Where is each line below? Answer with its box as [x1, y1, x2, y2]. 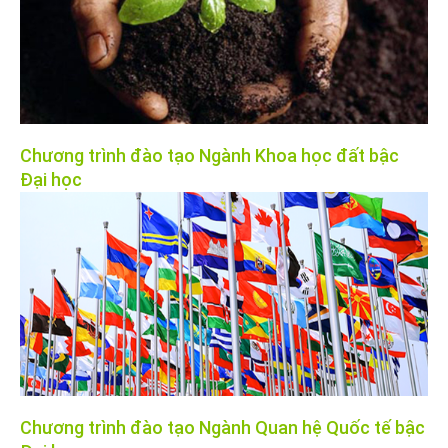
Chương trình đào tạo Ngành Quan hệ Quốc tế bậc [20, 416, 425, 438]
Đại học [20, 168, 82, 190]
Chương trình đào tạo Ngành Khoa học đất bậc [20, 144, 399, 166]
